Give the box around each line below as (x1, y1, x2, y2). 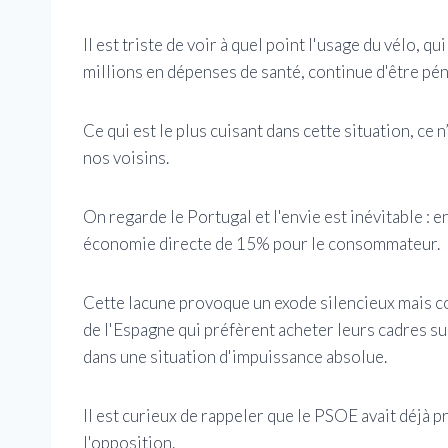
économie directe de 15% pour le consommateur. (83, 232, 440, 254)
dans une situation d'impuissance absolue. (83, 345, 387, 367)
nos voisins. (83, 146, 169, 168)
